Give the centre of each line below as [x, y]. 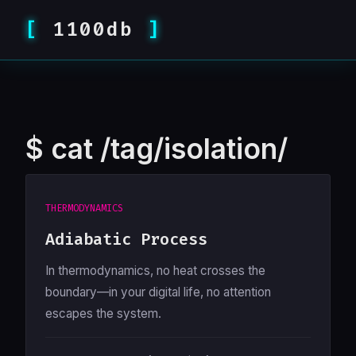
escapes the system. [103, 313]
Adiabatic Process [126, 239]
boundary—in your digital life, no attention [158, 292]
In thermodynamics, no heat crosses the [155, 271]
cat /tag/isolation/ [166, 149]
